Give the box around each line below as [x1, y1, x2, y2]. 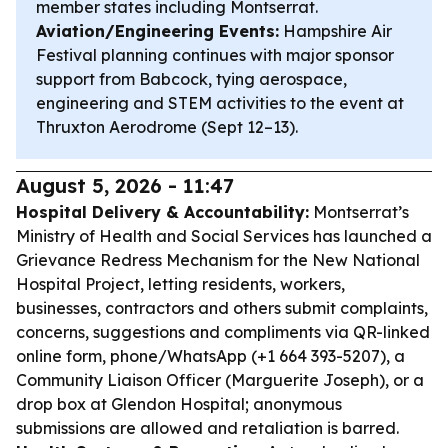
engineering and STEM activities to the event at [36, 93, 404, 113]
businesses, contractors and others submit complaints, [16, 298, 428, 318]
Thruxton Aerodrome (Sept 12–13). [36, 117, 298, 137]
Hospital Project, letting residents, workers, [16, 274, 345, 294]
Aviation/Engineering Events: [36, 21, 279, 41]
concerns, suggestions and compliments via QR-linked [16, 322, 430, 342]
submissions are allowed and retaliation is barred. [16, 418, 399, 438]
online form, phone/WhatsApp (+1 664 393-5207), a [16, 346, 405, 366]
